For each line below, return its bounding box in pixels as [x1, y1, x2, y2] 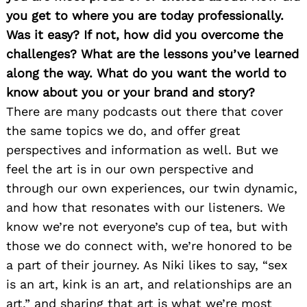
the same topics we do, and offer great [6, 123, 241, 138]
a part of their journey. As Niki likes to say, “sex [6, 258, 288, 273]
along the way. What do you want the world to [6, 66, 286, 81]
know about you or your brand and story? [6, 85, 255, 100]
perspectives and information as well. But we [6, 143, 278, 158]
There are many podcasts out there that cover [6, 104, 283, 119]
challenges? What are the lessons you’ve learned [6, 47, 299, 62]
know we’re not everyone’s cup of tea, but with [6, 219, 288, 234]
